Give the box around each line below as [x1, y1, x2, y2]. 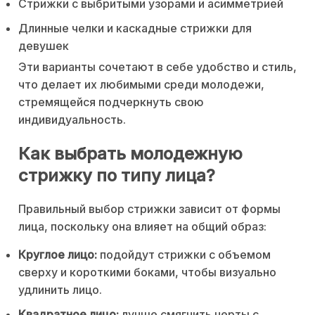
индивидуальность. [18, 112, 126, 127]
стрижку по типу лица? [18, 165, 215, 186]
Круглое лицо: [18, 247, 97, 262]
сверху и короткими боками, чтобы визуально [18, 265, 276, 280]
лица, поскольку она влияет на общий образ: [18, 219, 266, 234]
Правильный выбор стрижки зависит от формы [18, 202, 281, 217]
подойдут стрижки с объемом [97, 247, 271, 262]
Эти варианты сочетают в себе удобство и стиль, [18, 60, 297, 75]
